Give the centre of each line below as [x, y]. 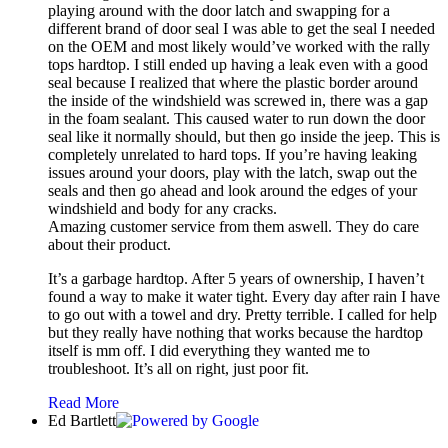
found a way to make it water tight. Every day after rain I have [244, 297]
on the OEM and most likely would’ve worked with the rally [239, 47]
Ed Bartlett [82, 421]
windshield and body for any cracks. [162, 209]
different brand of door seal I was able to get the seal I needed [241, 29]
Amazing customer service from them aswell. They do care [233, 227]
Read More [83, 403]
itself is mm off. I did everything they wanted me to [209, 351]
